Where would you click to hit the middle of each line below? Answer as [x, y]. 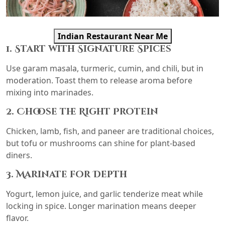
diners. [19, 155]
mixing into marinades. [50, 92]
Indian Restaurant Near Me [113, 36]
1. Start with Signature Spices [89, 49]
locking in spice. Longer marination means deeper [101, 206]
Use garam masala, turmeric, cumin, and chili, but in [105, 68]
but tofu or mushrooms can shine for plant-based [101, 143]
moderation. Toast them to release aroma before [99, 80]
